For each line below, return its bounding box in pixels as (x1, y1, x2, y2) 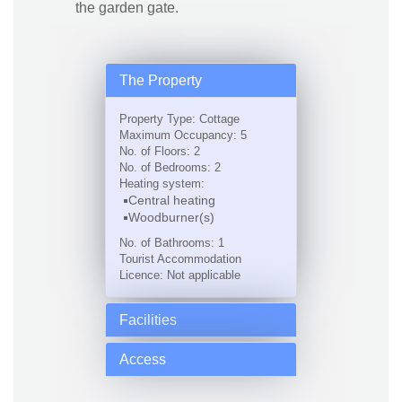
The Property (119, 73, 202, 88)
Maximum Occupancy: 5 (119, 128, 247, 142)
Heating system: (119, 177, 205, 190)
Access (119, 352, 166, 367)
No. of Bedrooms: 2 (119, 161, 221, 174)
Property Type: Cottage (119, 112, 240, 126)
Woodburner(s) (127, 210, 214, 224)
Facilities (119, 312, 177, 328)
